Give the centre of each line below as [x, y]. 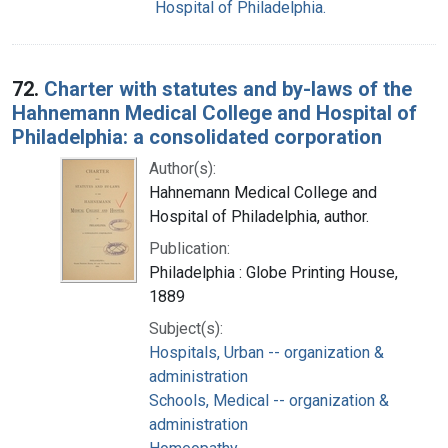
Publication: [189, 248]
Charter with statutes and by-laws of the [228, 88]
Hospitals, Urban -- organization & [266, 352]
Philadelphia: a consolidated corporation [197, 136]
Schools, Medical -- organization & [269, 400]
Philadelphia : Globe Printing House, [273, 272]
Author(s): [182, 168]
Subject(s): [186, 328]
